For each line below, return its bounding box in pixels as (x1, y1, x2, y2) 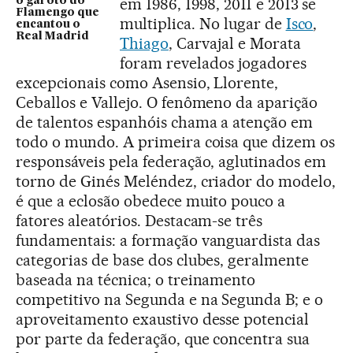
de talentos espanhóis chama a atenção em (16, 112, 314, 132)
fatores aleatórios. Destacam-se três (16, 210, 263, 230)
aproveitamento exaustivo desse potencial (16, 309, 310, 329)
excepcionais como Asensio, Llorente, (16, 72, 279, 92)
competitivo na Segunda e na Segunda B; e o (16, 289, 324, 309)
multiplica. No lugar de (120, 13, 286, 33)
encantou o (16, 18, 80, 30)
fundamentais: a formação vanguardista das (16, 230, 321, 250)
